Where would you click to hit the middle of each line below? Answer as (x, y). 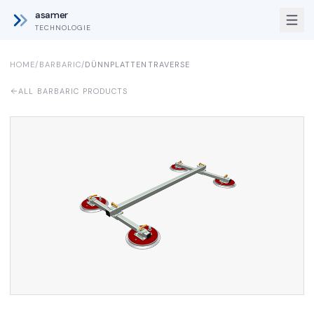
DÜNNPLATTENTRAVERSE (138, 64)
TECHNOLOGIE (63, 27)
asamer (52, 14)
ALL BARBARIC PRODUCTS (73, 91)
